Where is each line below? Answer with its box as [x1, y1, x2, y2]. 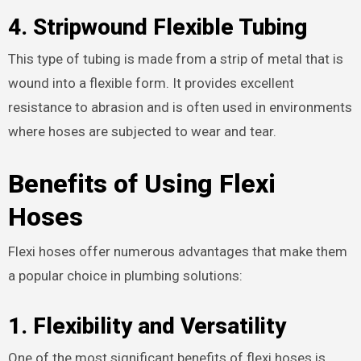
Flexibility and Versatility [32, 312, 286, 339]
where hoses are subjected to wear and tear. [7, 123, 276, 140]
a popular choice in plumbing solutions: [7, 267, 243, 284]
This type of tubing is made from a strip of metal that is [7, 51, 343, 68]
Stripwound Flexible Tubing [32, 13, 307, 40]
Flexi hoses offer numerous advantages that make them [7, 243, 347, 259]
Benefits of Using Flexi [7, 168, 276, 200]
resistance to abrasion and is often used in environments [7, 99, 352, 116]
